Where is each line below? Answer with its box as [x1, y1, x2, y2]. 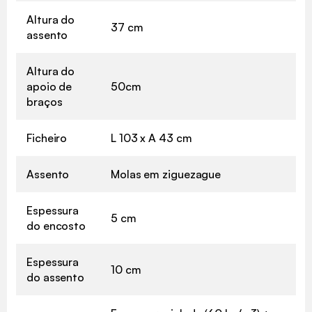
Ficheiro [26, 130, 68, 145]
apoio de [26, 79, 72, 93]
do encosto [26, 218, 86, 233]
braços [26, 94, 63, 109]
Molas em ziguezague [111, 166, 221, 181]
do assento [26, 270, 85, 284]
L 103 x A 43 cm [111, 130, 192, 145]
